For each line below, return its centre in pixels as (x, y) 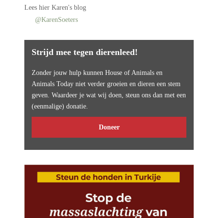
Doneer (109, 127)
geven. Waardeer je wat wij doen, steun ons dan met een (109, 95)
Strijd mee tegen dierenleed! (85, 52)
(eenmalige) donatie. (60, 106)
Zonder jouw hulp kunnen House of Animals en (97, 73)
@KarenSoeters (55, 19)
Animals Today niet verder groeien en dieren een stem (106, 84)
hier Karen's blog (63, 7)
